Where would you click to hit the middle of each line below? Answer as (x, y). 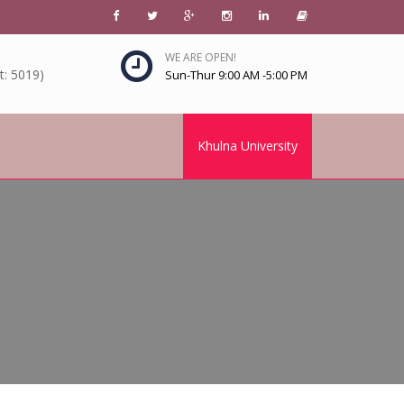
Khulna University (248, 145)
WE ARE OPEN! (201, 57)
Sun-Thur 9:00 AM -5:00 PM (236, 75)
